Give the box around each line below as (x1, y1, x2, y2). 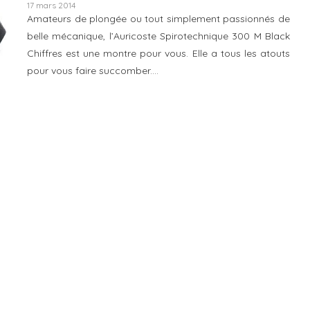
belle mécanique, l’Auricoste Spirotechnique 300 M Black (27, 29, 290, 42)
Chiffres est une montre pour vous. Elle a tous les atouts (27, 46, 290, 60)
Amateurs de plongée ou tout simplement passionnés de (27, 12, 290, 25)
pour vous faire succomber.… (27, 64, 158, 77)
